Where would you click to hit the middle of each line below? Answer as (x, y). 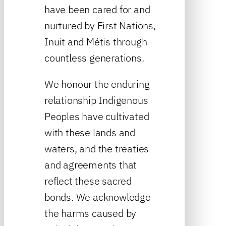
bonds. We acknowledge (98, 197)
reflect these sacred (88, 181)
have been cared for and (97, 9)
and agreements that (91, 164)
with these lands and (90, 132)
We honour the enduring (97, 84)
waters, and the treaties (97, 148)
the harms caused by (91, 213)
